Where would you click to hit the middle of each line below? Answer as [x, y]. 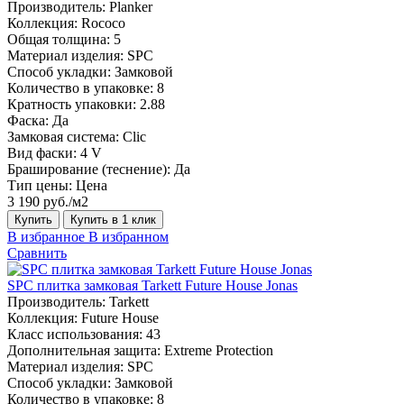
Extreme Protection [219, 350]
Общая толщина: [59, 39]
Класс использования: [75, 334]
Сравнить [37, 252]
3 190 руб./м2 [48, 201]
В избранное [46, 236]
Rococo [103, 23]
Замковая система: [63, 136]
